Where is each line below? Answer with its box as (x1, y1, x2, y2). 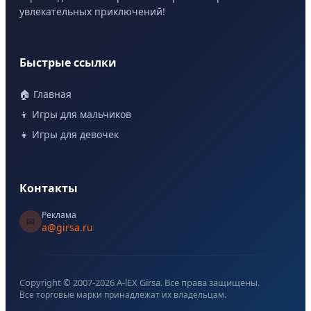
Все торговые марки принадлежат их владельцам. (19, 288, 226, 301)
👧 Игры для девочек (19, 128, 119, 142)
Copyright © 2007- (19, 276, 95, 289)
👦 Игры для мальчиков (19, 108, 131, 121)
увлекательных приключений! (19, 5, 165, 18)
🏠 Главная (19, 87, 72, 101)
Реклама (42, 208, 76, 221)
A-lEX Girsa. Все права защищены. (115, 276, 260, 289)
